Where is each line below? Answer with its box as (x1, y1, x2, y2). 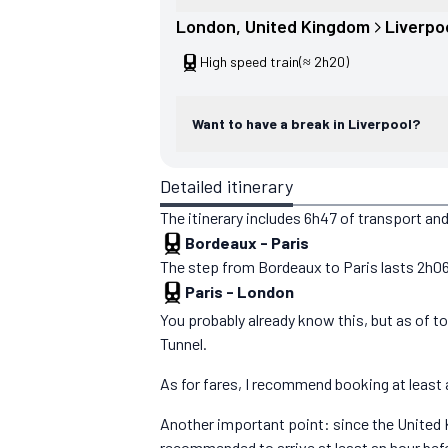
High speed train (200, 53, 299, 71)
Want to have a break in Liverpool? (192, 115, 420, 133)
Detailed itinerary (160, 175, 293, 198)
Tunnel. (160, 334, 207, 354)
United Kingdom (245, 15, 370, 38)
